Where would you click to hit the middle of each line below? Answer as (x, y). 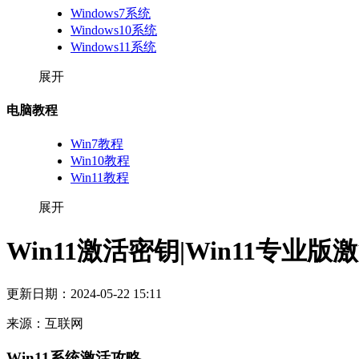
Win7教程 (97, 144)
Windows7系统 (111, 13)
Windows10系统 (114, 30)
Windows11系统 (113, 46)
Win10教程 (100, 161)
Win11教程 (100, 178)
